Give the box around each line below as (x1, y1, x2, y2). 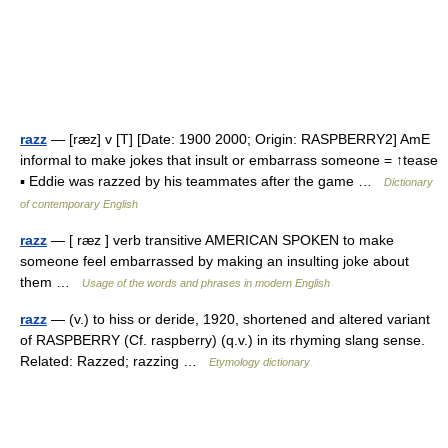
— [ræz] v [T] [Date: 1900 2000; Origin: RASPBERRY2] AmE (47, 131, 430, 147)
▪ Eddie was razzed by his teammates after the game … (20, 173, 384, 189)
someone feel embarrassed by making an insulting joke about (20, 253, 409, 269)
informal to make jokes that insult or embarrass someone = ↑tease (20, 152, 438, 168)
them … (20, 274, 82, 290)
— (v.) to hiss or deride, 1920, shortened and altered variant (47, 311, 430, 327)
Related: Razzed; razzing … (20, 353, 209, 369)
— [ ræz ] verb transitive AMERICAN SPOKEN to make (47, 232, 394, 248)
